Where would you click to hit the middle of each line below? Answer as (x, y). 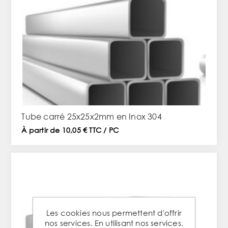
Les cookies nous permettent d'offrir (114, 213)
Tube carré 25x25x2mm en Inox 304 (92, 117)
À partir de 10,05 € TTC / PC (70, 130)
